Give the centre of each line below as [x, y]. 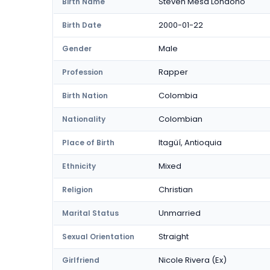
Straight [174, 237]
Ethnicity [79, 166]
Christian [176, 190]
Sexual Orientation [98, 237]
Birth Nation [85, 96]
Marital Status [90, 213]
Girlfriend [81, 260]
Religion [77, 190]
